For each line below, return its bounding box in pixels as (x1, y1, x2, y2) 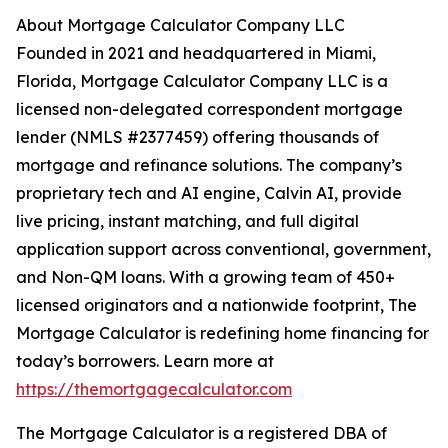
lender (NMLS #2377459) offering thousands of (16, 127, 379, 148)
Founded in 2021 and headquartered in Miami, (16, 43, 376, 64)
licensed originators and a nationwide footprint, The (16, 295, 417, 316)
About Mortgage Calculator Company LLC (16, 15, 345, 36)
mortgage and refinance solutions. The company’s (16, 155, 402, 176)
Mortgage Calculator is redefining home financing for (16, 323, 429, 344)
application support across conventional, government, (16, 239, 431, 260)
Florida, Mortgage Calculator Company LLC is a (16, 71, 388, 92)
